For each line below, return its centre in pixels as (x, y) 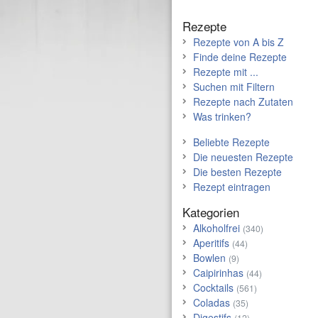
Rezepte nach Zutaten (243, 102)
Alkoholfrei (216, 228)
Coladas (212, 302)
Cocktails (213, 287)
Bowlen (209, 258)
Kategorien (211, 212)
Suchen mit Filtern (234, 87)
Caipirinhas (218, 273)
